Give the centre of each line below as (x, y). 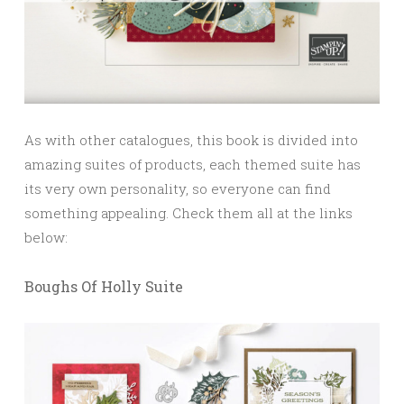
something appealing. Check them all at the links (188, 212)
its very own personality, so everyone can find (178, 188)
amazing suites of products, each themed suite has (193, 164)
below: (46, 237)
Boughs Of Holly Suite (104, 286)
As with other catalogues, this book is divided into (191, 139)
